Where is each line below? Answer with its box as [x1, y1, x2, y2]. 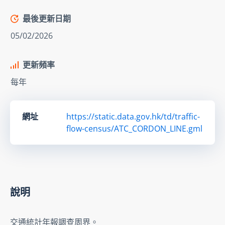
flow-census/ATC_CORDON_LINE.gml [66, 123, 202, 134]
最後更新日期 [23, 13, 71, 24]
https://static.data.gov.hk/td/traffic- [66, 110, 200, 122]
